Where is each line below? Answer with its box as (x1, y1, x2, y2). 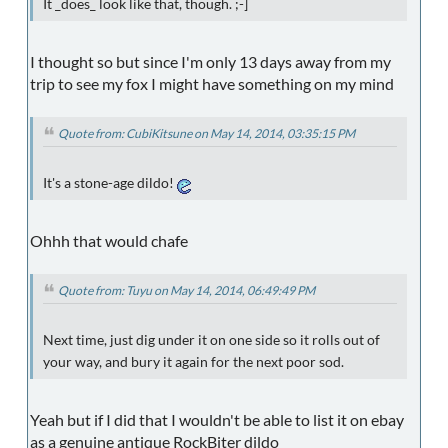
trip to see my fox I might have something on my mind (30, 74, 394, 94)
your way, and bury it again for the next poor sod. (43, 353, 344, 370)
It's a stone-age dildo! (43, 175, 177, 192)
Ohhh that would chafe (30, 231, 188, 251)
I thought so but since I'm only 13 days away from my (30, 52, 391, 72)
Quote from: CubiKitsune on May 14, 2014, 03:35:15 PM (58, 126, 355, 142)
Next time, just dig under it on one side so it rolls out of (43, 331, 380, 348)
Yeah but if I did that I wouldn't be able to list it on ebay (30, 409, 404, 429)
